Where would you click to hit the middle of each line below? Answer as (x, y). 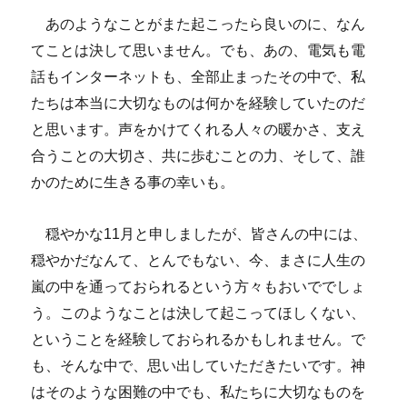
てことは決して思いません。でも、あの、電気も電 (199, 50)
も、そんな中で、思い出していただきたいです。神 (199, 365)
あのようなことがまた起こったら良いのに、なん (199, 24)
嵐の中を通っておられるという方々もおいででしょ (199, 286)
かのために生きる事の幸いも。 (133, 182)
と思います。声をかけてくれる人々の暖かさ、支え (199, 129)
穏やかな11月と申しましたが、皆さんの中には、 (199, 233)
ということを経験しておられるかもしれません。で (199, 339)
